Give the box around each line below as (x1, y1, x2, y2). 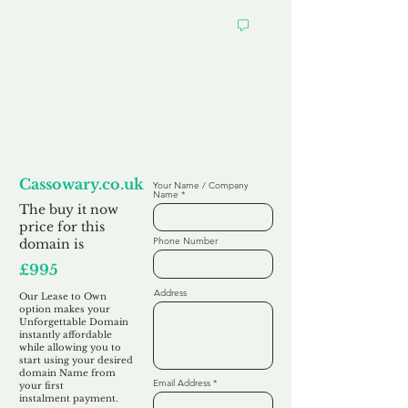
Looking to (87, 93, 151, 107)
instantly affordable (19, 329, 112, 341)
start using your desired (19, 354, 133, 366)
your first (19, 380, 64, 392)
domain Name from (19, 367, 116, 379)
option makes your (19, 303, 110, 315)
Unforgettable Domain (19, 316, 128, 328)
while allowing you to (19, 342, 121, 353)
